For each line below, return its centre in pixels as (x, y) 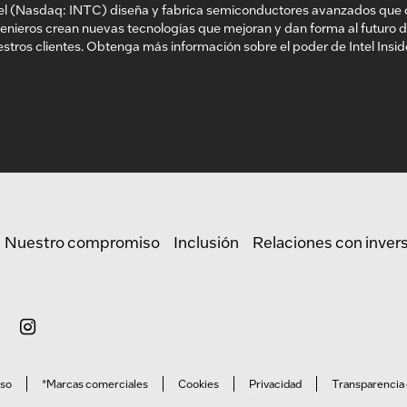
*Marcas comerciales (95, 383)
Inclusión (206, 241)
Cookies (199, 383)
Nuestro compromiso (82, 241)
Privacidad (275, 383)
